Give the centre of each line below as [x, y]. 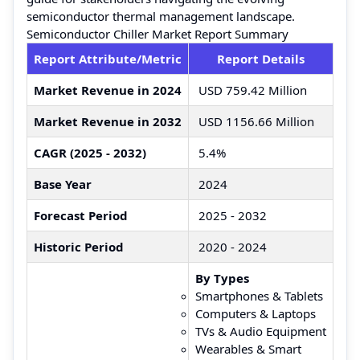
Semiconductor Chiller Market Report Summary [157, 33]
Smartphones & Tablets [259, 295]
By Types [222, 278]
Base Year [63, 184]
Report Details [261, 58]
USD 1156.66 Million [255, 121]
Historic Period [79, 246]
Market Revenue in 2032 [108, 121]
